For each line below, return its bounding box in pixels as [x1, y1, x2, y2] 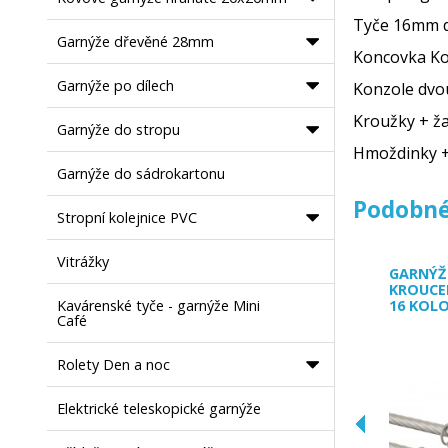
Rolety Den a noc [57, 355, 171, 374]
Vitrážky [57, 252, 110, 271]
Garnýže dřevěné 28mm [57, 32, 215, 51]
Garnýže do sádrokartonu [57, 164, 226, 183]
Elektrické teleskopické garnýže [57, 399, 262, 418]
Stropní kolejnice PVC [57, 208, 198, 227]
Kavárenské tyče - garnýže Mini [57, 296, 261, 315]
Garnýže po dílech [57, 76, 175, 95]
